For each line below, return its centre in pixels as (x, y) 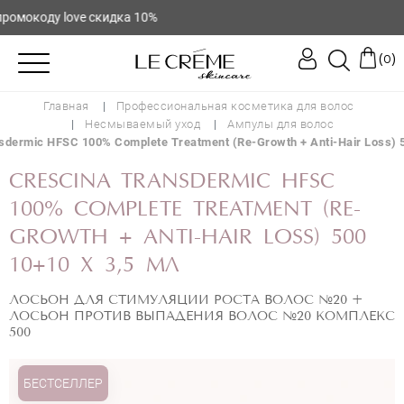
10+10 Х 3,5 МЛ (94, 266)
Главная (66, 106)
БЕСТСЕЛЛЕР (63, 383)
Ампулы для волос (280, 124)
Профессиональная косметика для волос (235, 106)
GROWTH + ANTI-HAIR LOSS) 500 (188, 238)
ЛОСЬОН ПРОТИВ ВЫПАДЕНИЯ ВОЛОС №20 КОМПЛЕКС (202, 316)
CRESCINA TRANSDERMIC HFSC (172, 182)
